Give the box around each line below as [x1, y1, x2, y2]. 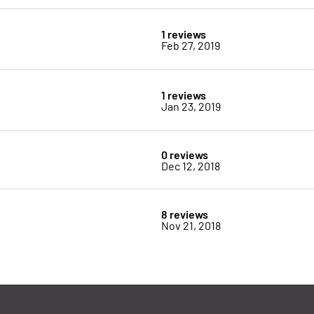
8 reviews [161, 206, 208, 221]
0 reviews [161, 146, 208, 162]
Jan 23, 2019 [161, 99, 221, 114]
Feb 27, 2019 [161, 38, 220, 53]
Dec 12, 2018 [161, 158, 220, 173]
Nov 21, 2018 [161, 218, 221, 233]
